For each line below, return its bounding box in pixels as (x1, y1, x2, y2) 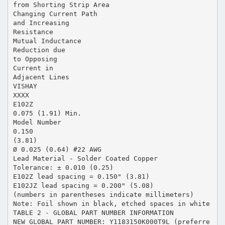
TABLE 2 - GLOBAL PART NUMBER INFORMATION (13, 208, 174, 216)
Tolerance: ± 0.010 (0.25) (13, 163, 114, 171)
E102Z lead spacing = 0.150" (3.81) (13, 172, 150, 180)
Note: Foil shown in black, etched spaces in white (13, 199, 210, 207)
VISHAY (13, 82, 37, 90)
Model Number (13, 118, 61, 126)
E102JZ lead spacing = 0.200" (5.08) (13, 181, 154, 189)
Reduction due (13, 46, 65, 54)
